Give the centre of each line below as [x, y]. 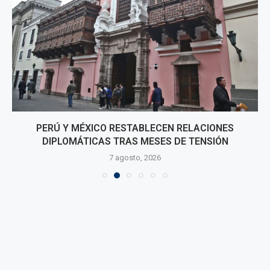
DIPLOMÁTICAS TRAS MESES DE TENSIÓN [135, 142]
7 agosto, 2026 [135, 158]
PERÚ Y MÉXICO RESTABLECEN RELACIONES [135, 128]
